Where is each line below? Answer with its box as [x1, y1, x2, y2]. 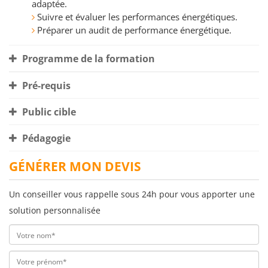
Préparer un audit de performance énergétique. [37, 24, 232, 36]
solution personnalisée [9, 205, 100, 217]
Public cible [20, 105, 76, 119]
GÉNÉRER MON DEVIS [9, 158, 141, 175]
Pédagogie [20, 132, 71, 145]
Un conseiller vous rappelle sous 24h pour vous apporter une [9, 188, 255, 200]
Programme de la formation [20, 52, 155, 66]
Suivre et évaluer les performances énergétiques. [37, 11, 237, 23]
